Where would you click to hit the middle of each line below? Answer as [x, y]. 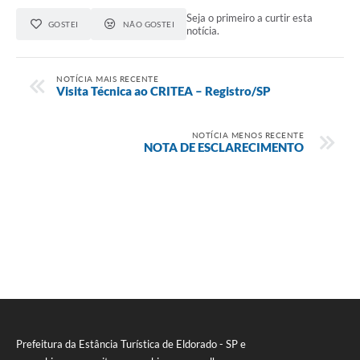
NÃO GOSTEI [149, 25]
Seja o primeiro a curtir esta [250, 18]
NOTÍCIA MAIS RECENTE [107, 78]
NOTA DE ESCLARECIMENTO [224, 147]
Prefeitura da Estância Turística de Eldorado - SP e [131, 344]
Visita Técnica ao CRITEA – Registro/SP [164, 90]
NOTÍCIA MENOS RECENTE [247, 135]
